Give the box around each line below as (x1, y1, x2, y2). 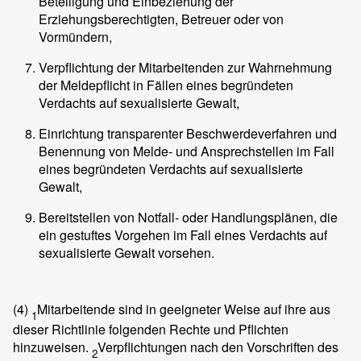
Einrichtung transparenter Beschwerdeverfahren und (39, 123, 337, 143)
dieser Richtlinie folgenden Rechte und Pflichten (13, 319, 288, 338)
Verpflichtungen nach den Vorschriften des (98, 337, 338, 356)
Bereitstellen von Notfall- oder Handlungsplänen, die (39, 207, 338, 226)
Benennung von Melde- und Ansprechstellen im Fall (39, 141, 334, 160)
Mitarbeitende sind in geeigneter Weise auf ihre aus (37, 299, 330, 318)
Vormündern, (39, 27, 112, 46)
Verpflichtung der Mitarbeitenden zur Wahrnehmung (39, 57, 332, 77)
